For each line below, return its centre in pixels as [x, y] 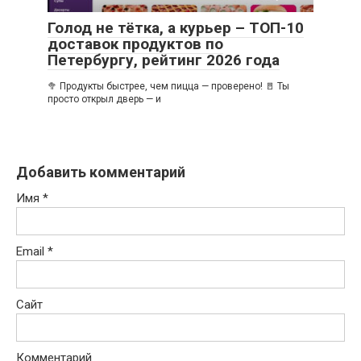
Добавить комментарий [101, 172]
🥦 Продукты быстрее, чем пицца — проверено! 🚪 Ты [168, 86]
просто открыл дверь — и [104, 99]
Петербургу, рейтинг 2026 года [164, 60]
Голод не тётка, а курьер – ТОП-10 [176, 27]
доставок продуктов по [135, 44]
